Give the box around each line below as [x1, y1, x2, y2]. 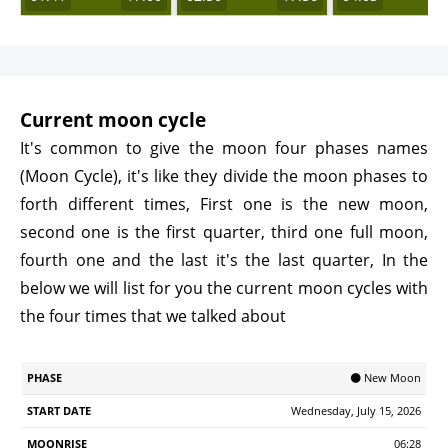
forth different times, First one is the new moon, [20, 193, 428, 215]
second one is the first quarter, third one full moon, [20, 221, 428, 243]
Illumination [283, 384, 368, 403]
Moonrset [204, 384, 271, 403]
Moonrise [127, 384, 192, 403]
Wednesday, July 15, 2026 [291, 403, 421, 418]
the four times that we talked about [20, 305, 286, 327]
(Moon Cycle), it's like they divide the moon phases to [20, 165, 428, 187]
